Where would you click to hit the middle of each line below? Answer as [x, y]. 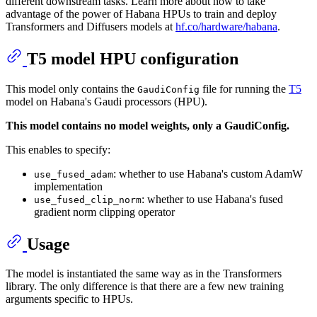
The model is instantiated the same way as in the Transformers [144, 274]
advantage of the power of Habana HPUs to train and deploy [141, 13]
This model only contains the [71, 88]
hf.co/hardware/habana [226, 26]
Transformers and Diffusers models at [91, 26]
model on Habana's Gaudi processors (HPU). [106, 101]
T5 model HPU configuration [133, 58]
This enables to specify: [58, 149]
